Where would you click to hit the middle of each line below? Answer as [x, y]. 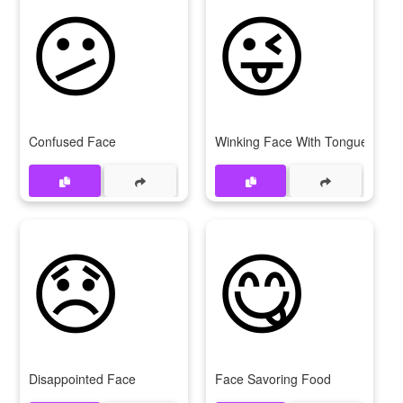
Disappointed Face [82, 379]
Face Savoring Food [273, 379]
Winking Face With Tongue [291, 141]
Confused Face [72, 141]
